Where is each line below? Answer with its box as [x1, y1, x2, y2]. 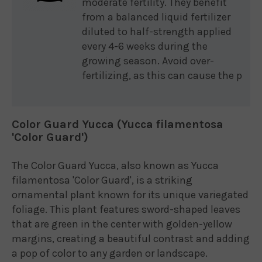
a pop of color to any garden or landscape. [12, 247, 208, 260]
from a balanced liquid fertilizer [82, 11, 230, 23]
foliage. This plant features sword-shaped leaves [12, 203, 240, 216]
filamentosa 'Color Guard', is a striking [12, 174, 192, 187]
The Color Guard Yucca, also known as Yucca [12, 159, 219, 172]
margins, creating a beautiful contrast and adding [12, 232, 250, 245]
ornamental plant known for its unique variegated [12, 188, 249, 201]
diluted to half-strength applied [82, 25, 232, 38]
